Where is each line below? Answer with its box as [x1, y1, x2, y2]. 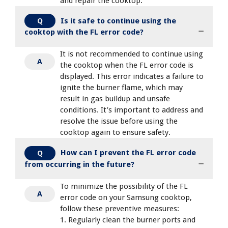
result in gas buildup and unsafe [60, 94, 170, 104]
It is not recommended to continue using [60, 49, 203, 59]
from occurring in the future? [24, 160, 134, 169]
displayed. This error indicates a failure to [60, 72, 204, 81]
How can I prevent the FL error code [61, 148, 196, 158]
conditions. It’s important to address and [60, 105, 203, 115]
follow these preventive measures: [60, 204, 179, 214]
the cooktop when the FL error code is [60, 61, 193, 70]
